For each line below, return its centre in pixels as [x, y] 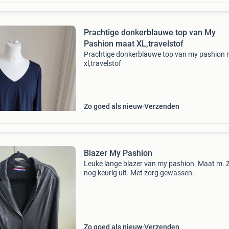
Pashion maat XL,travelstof [133, 44]
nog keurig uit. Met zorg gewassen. [139, 173]
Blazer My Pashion [118, 153]
